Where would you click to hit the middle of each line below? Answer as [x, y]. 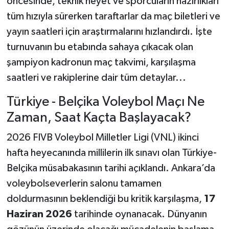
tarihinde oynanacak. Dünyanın [139, 214]
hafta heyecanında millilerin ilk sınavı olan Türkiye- [111, 153]
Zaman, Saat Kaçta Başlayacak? [99, 118]
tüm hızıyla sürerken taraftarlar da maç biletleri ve [113, 16]
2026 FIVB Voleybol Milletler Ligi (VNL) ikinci [102, 138]
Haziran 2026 [39, 214]
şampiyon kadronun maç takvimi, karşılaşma [101, 62]
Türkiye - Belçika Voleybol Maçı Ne [105, 102]
